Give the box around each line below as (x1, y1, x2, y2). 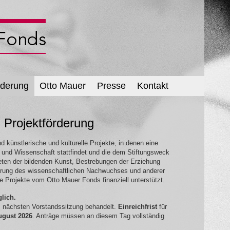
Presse (97, 80, 126, 91)
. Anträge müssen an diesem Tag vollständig (32, 212, 164, 220)
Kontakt (137, 80, 168, 91)
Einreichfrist (118, 202, 157, 210)
